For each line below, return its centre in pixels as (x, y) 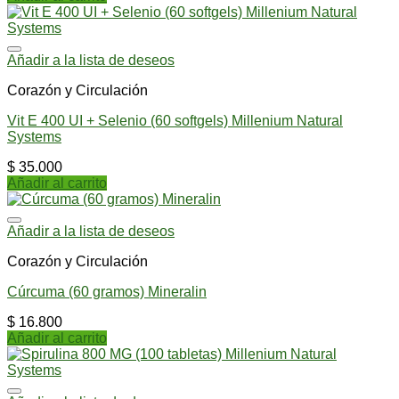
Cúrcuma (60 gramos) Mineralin (107, 291)
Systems (34, 136)
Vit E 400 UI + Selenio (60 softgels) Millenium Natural (175, 120)
